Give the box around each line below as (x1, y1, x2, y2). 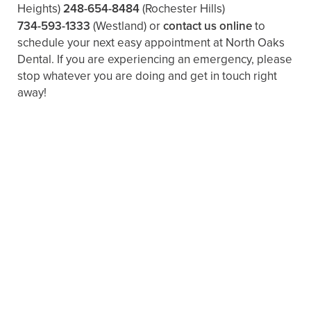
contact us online (163, 17, 252, 35)
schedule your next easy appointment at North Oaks (17, 34, 285, 52)
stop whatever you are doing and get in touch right (17, 67, 277, 85)
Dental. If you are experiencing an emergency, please (17, 51, 292, 69)
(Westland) (93, 17, 146, 35)
